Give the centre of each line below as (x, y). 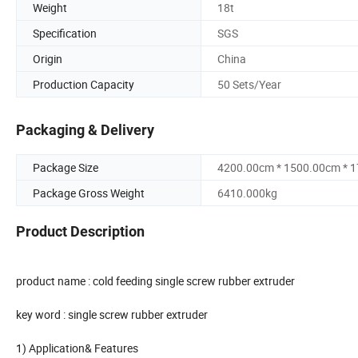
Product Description (80, 232)
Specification (65, 33)
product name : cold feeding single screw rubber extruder (155, 281)
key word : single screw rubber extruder (112, 315)
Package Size (66, 168)
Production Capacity (84, 84)
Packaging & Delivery (85, 130)
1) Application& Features (77, 348)
